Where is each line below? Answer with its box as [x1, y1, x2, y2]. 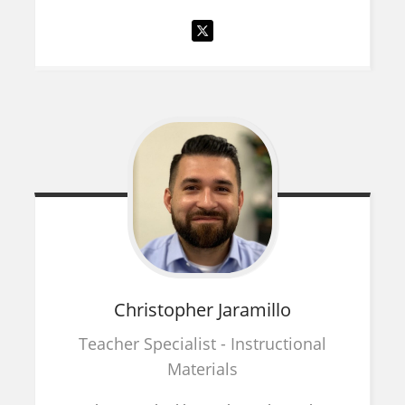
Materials [167, 357, 238, 380]
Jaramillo [218, 297, 291, 322]
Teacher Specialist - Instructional [79, 332, 326, 354]
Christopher [114, 297, 218, 322]
